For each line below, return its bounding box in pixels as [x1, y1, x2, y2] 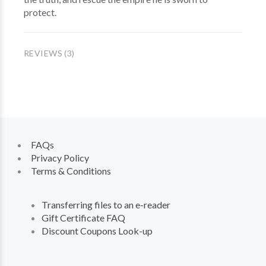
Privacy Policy [31, 152, 89, 163]
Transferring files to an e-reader [42, 199, 170, 210]
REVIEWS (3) [24, 48, 75, 58]
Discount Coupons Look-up [42, 225, 153, 236]
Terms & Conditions [31, 165, 111, 176]
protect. [24, 7, 58, 18]
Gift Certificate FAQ [42, 212, 125, 223]
